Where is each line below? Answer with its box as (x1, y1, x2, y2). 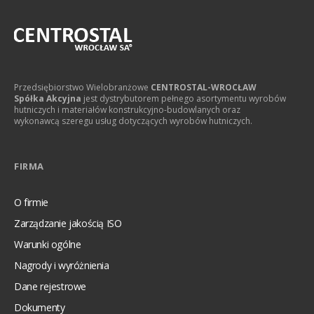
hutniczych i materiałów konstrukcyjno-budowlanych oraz (14, 104, 240, 116)
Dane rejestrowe (14, 280, 86, 293)
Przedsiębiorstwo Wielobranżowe (14, 81, 151, 93)
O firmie (14, 196, 48, 209)
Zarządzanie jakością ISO (14, 217, 122, 230)
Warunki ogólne (14, 238, 81, 251)
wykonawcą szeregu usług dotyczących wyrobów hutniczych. (14, 115, 252, 127)
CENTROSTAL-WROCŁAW (151, 81, 257, 93)
